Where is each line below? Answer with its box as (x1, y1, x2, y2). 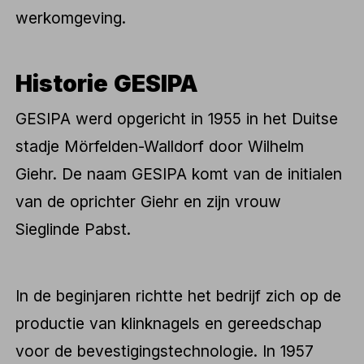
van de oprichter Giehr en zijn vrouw (15, 191, 282, 211)
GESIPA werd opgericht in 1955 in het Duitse (15, 108, 339, 128)
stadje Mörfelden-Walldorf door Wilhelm (15, 136, 305, 156)
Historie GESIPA (15, 69, 199, 98)
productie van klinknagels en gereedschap (15, 313, 323, 333)
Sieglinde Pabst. (15, 219, 132, 239)
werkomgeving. (15, 8, 127, 28)
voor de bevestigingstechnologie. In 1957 (15, 340, 314, 361)
